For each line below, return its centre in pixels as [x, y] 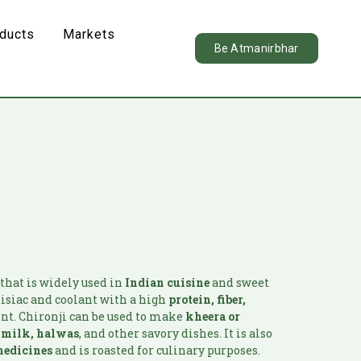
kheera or [213, 317]
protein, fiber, [207, 300]
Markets [89, 34]
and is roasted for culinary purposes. [157, 351]
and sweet [240, 283]
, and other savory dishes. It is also [176, 334]
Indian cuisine [168, 283]
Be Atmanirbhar [256, 48]
